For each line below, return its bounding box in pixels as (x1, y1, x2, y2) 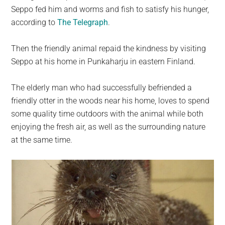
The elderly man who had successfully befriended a (11, 83, 192, 93)
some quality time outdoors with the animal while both (11, 109, 204, 119)
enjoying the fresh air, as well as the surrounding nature (11, 122, 206, 132)
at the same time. (11, 135, 73, 145)
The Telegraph (57, 18, 108, 28)
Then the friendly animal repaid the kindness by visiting (11, 44, 206, 54)
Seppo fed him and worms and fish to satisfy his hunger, (11, 5, 209, 15)
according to (11, 18, 58, 28)
